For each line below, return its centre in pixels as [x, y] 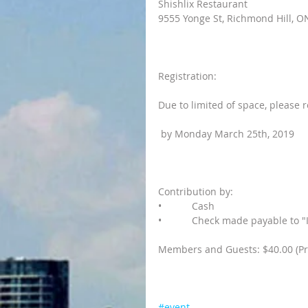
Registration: [187, 76]
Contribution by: [196, 192]
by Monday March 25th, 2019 [228, 134]
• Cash [186, 206]
